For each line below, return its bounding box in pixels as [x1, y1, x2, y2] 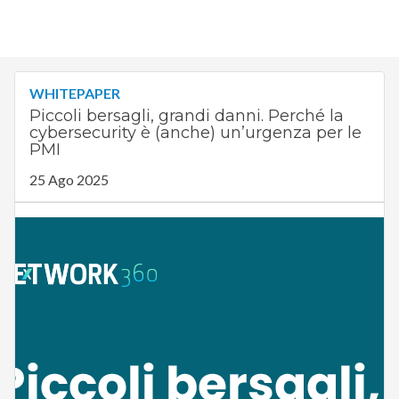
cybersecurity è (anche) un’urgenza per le [28, 123, 362, 143]
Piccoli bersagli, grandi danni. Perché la [28, 106, 344, 126]
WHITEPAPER [28, 85, 120, 102]
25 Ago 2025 [28, 171, 109, 189]
